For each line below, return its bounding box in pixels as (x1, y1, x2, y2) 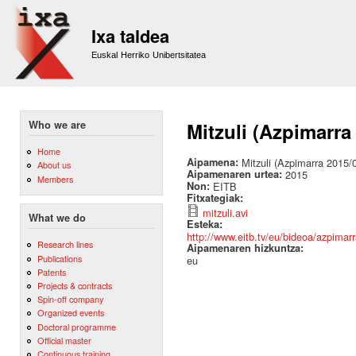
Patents (37, 265, 66, 278)
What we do (29, 211, 86, 226)
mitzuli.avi (203, 205, 248, 220)
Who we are (29, 118, 86, 132)
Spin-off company (37, 292, 103, 306)
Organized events (37, 306, 104, 319)
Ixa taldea (91, 23, 169, 48)
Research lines (37, 238, 93, 251)
